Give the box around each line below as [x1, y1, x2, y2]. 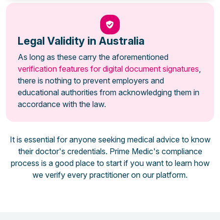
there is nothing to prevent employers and [18, 75, 164, 85]
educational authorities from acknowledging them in [18, 87, 199, 97]
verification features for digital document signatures [18, 63, 199, 74]
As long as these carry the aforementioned [18, 52, 168, 62]
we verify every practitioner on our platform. [32, 169, 188, 180]
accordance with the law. [18, 99, 106, 109]
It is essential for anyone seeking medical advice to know [9, 134, 211, 144]
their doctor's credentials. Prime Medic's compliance [18, 146, 202, 156]
